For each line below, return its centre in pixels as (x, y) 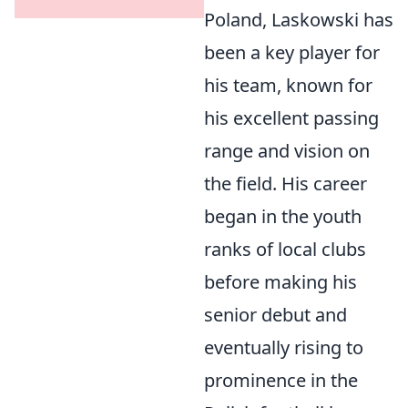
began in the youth (283, 216)
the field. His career (286, 184)
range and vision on (287, 151)
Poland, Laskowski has (299, 20)
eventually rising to (284, 347)
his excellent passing (291, 118)
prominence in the (281, 380)
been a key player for (292, 52)
